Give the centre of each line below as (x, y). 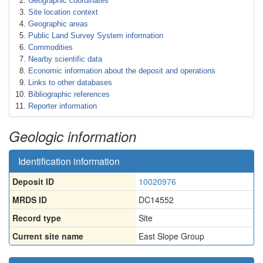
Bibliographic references (69, 94)
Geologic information (73, 136)
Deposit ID (33, 181)
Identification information (69, 161)
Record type (37, 218)
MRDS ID (30, 200)
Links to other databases (70, 82)
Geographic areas (58, 24)
